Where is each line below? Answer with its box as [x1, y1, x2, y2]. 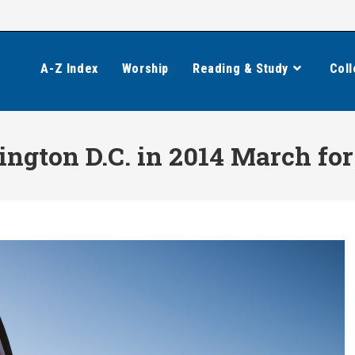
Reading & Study [192, 61, 288, 76]
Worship [121, 61, 169, 76]
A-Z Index [40, 61, 98, 76]
